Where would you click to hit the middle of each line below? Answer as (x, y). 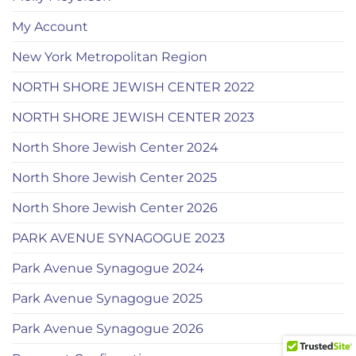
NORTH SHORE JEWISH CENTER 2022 (133, 87)
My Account (50, 27)
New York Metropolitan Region (110, 57)
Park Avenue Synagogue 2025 (107, 299)
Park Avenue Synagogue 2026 (108, 329)
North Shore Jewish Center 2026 (115, 208)
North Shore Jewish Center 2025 (114, 178)
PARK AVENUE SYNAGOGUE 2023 (118, 238)
